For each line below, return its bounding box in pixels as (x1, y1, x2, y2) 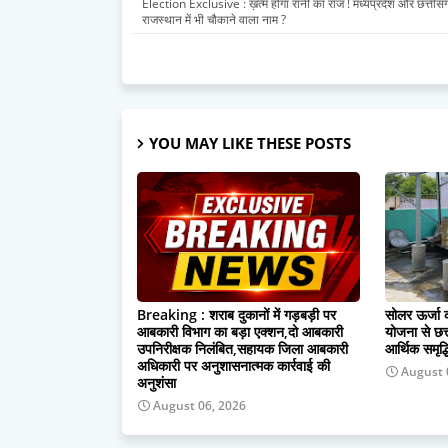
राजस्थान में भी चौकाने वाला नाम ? (142, 10, 286, 28)
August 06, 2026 (153, 396, 246, 414)
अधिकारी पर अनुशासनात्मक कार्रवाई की (137, 355, 330, 375)
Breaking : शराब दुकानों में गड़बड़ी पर (137, 304, 336, 324)
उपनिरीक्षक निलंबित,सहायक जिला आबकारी (137, 338, 348, 358)
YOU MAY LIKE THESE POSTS (149, 132, 351, 153)
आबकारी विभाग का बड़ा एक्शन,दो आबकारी (137, 321, 343, 341)
